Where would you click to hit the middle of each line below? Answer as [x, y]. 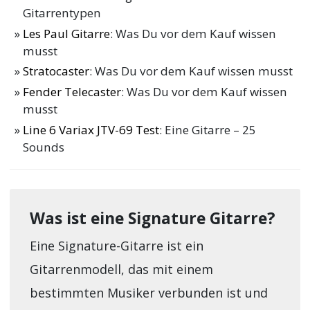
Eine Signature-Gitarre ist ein [116, 246]
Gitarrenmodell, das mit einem [121, 270]
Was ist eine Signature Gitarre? [152, 218]
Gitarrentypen [62, 12]
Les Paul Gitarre [67, 33]
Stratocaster [56, 71]
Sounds [44, 147]
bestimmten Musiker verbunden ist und [148, 293]
